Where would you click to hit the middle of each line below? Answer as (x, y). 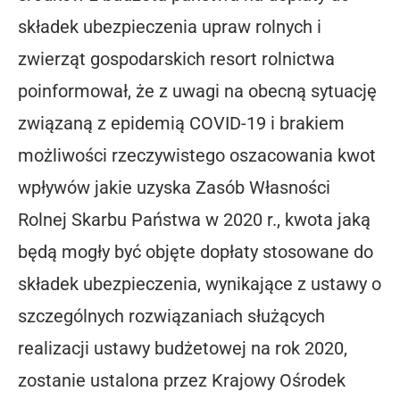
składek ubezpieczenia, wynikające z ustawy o (200, 284)
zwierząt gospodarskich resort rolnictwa (176, 59)
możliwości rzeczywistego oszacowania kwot (197, 156)
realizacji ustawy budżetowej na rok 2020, (183, 349)
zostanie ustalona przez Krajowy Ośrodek (182, 381)
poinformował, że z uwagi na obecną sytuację (197, 92)
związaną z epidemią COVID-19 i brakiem (181, 124)
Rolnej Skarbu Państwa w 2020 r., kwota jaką (194, 220)
